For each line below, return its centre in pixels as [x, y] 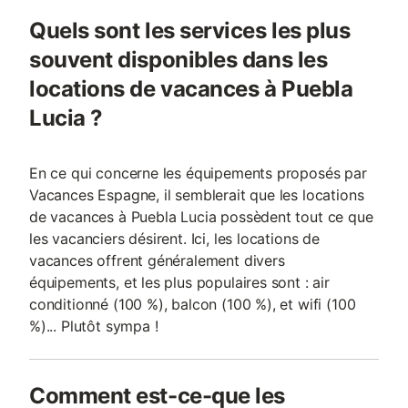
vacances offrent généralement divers [157, 260]
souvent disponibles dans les [178, 60]
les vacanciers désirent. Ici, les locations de [174, 239]
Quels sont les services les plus [190, 31]
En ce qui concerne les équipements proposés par [198, 173]
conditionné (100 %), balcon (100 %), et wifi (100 [193, 304]
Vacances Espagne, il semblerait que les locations [197, 195]
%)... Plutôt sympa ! [94, 326]
